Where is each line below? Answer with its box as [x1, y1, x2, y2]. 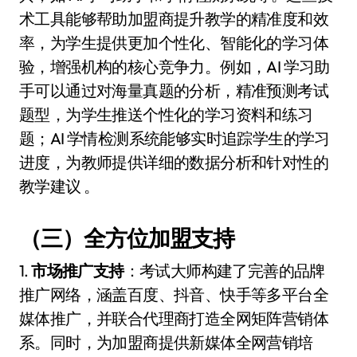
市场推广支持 [31, 261, 124, 280]
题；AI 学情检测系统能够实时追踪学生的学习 [19, 128, 330, 148]
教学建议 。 [19, 176, 100, 196]
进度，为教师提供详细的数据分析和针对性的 [19, 152, 328, 172]
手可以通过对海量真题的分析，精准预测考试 [19, 80, 328, 100]
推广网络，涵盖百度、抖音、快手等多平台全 [19, 284, 328, 304]
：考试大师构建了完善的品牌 [124, 261, 325, 280]
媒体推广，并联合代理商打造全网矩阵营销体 [19, 308, 328, 328]
